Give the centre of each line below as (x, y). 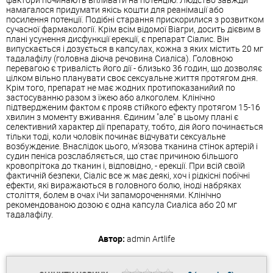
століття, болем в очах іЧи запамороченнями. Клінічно (114, 194)
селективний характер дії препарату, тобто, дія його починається (135, 126)
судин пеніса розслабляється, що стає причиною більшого (122, 155)
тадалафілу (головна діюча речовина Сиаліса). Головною (119, 58)
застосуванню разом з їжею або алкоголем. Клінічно (111, 97)
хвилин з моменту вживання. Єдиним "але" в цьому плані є (122, 116)
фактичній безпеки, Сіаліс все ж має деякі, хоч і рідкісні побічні (128, 175)
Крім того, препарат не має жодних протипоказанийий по (121, 87)
